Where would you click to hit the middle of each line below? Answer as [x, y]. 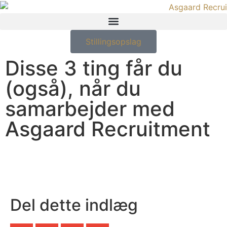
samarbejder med [90, 108]
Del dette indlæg [74, 205]
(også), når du [73, 88]
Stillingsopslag [113, 41]
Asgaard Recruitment [108, 129]
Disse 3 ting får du [94, 68]
